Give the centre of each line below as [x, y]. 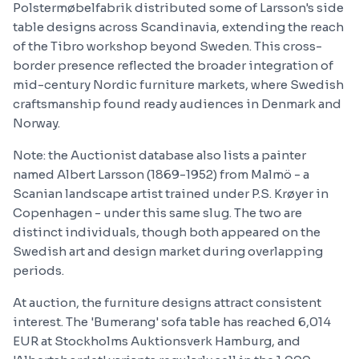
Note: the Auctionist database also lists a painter [159, 155]
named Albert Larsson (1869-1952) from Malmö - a [161, 174]
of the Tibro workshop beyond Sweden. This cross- [167, 46]
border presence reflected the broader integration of [173, 65]
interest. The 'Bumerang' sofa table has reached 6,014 [172, 322]
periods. [38, 270]
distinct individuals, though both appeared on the [167, 232]
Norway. [36, 123]
